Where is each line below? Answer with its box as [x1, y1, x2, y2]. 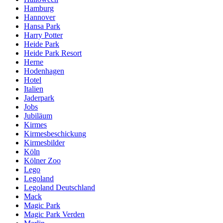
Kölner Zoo [24, 156, 61, 165]
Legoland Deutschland [24, 183, 95, 192]
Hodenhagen [24, 67, 64, 76]
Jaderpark [24, 94, 54, 103]
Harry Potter [24, 31, 63, 40]
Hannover [24, 13, 55, 22]
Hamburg [24, 4, 54, 13]
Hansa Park [24, 22, 60, 31]
